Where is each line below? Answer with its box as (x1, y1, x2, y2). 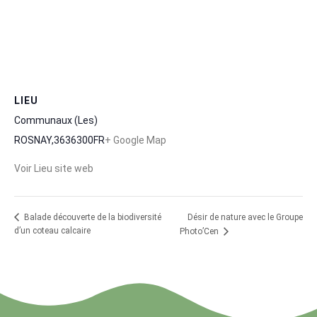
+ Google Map (105, 134, 166, 146)
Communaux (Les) (14, 114, 98, 126)
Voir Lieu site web (14, 162, 93, 174)
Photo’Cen (179, 226, 221, 237)
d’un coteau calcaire (14, 226, 91, 236)
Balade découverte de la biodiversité (22, 212, 161, 223)
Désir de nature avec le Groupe (187, 212, 303, 222)
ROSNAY (14, 134, 52, 146)
